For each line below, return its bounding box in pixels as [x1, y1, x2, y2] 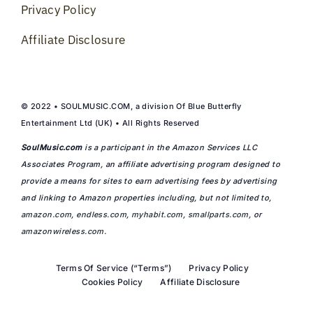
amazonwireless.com [20, 226, 104, 236]
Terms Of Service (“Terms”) [55, 262, 172, 273]
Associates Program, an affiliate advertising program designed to [20, 159, 281, 169]
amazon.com [20, 209, 72, 219]
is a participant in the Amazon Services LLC [82, 142, 258, 152]
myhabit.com [131, 209, 183, 219]
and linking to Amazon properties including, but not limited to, [20, 192, 272, 203]
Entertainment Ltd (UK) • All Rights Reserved [20, 117, 200, 128]
